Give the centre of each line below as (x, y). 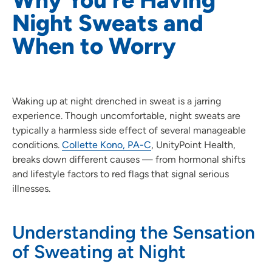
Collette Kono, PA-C (107, 144)
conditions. (37, 144)
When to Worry (94, 46)
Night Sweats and (108, 23)
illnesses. (31, 188)
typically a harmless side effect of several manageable (129, 130)
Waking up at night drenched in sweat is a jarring (117, 101)
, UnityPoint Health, (193, 144)
